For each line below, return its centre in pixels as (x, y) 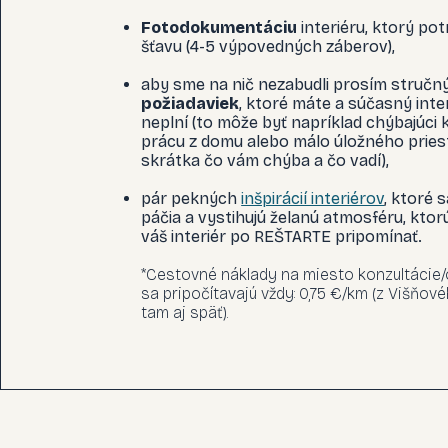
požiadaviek (190, 103)
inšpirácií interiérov (313, 198)
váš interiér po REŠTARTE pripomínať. (282, 236)
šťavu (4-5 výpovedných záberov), (268, 46)
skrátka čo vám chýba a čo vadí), (265, 160)
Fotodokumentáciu (221, 27)
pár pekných (191, 198)
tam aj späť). (185, 312)
